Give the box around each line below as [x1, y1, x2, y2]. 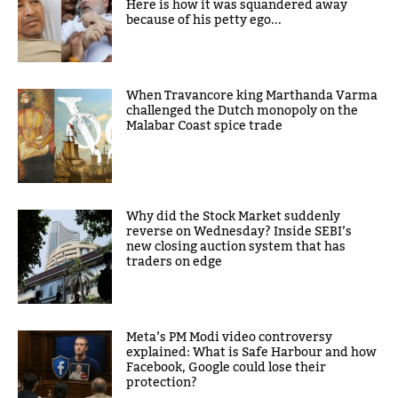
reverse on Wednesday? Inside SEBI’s [126, 219, 353, 245]
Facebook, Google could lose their [126, 355, 327, 381]
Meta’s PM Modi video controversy [126, 325, 333, 351]
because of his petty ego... [126, 8, 283, 34]
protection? [126, 370, 198, 396]
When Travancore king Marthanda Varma [126, 84, 378, 109]
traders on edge [126, 250, 223, 275]
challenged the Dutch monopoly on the [126, 99, 359, 124]
